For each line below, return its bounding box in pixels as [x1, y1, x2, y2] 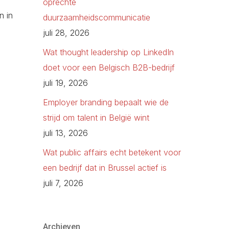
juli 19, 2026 [43, 78, 88, 88]
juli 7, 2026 [43, 178, 84, 189]
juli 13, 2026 [43, 128, 88, 139]
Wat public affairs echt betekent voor [43, 147, 181, 158]
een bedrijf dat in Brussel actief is [43, 163, 167, 173]
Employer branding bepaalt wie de [43, 97, 169, 108]
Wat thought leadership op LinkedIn [43, 47, 174, 58]
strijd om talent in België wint [43, 112, 150, 123]
